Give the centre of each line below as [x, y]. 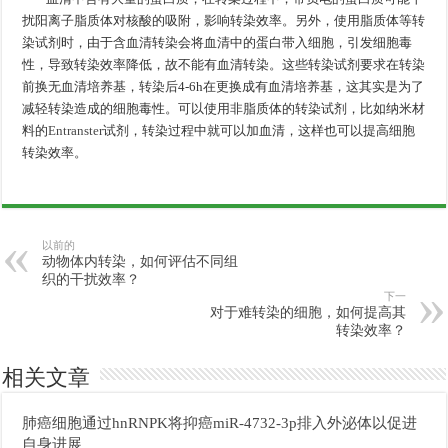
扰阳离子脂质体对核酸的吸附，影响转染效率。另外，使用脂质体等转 [224, 20]
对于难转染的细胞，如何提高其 [307, 312]
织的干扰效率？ [91, 279]
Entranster [76, 130]
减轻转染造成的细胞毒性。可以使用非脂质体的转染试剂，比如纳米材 [224, 108]
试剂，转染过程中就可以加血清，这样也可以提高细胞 [259, 130]
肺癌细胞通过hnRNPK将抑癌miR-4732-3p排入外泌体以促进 [220, 422]
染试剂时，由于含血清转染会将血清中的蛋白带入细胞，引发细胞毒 [217, 42]
